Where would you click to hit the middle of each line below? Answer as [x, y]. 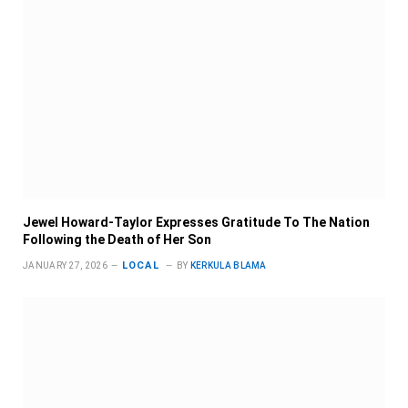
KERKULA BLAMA [228, 266]
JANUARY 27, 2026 [65, 266]
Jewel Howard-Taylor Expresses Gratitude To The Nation [196, 223]
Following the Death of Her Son [117, 240]
